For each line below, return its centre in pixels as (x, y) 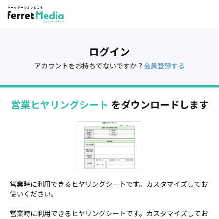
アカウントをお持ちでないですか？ (89, 66)
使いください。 (34, 193)
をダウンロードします (158, 104)
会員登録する (164, 66)
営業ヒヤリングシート (59, 104)
